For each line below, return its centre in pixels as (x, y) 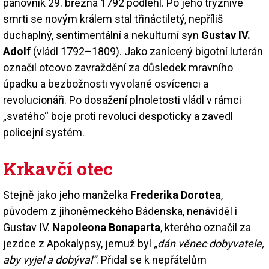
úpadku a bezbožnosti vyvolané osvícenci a (106, 83)
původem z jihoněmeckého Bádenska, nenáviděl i (120, 211)
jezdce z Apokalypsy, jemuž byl (77, 243)
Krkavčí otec (58, 168)
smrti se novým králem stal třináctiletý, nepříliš (113, 19)
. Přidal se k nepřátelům (151, 259)
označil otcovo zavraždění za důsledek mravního (118, 67)
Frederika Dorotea (176, 195)
